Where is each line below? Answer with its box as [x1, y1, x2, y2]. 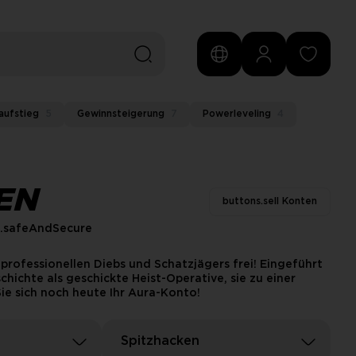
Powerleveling [203, 110, 271, 118]
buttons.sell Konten [222, 197, 317, 206]
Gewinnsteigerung [77, 110, 164, 118]
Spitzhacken [121, 335, 199, 347]
